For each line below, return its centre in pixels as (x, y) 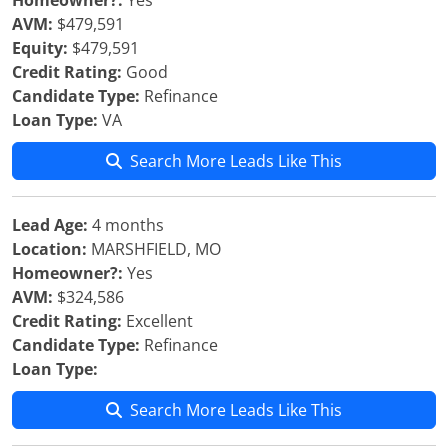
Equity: (40, 48)
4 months (126, 225)
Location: (49, 249)
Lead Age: (50, 225)
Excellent (157, 321)
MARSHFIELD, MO (154, 249)
